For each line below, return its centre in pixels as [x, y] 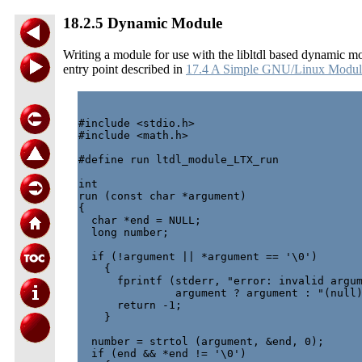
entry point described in [124, 69]
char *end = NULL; [140, 220]
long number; [124, 232]
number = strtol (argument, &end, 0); [201, 341]
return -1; [130, 305]
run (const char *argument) [162, 196]
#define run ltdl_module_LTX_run [179, 159]
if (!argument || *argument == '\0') [198, 256]
